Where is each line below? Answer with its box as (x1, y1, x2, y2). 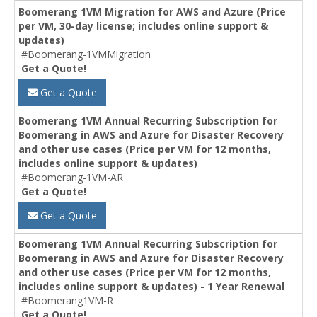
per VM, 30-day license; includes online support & (18, 19, 268, 33)
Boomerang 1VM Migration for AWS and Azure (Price (18, 5, 286, 19)
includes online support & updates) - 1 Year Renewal (18, 279, 284, 294)
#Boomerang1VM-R (21, 294, 113, 308)
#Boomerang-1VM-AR (21, 171, 123, 185)
